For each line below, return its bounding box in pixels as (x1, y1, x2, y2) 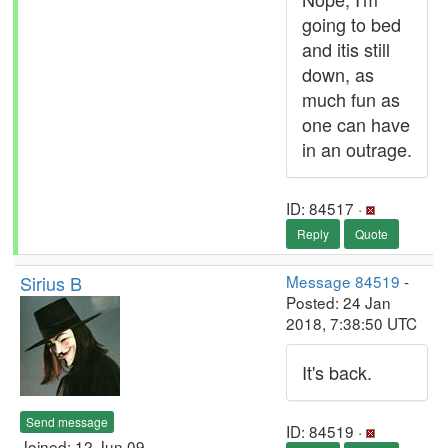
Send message (26, 412, 108, 430)
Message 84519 (286, 270, 400, 292)
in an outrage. (302, 136, 412, 162)
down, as (302, 61, 374, 87)
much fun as (302, 86, 400, 112)
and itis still (302, 36, 390, 62)
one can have (302, 111, 410, 137)
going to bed (302, 11, 401, 37)
